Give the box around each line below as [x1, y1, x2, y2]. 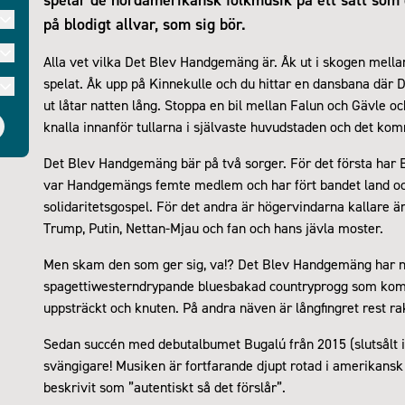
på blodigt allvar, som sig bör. [43, 14, 246, 34]
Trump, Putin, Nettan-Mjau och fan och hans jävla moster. [43, 219, 383, 237]
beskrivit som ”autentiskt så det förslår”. [43, 378, 286, 396]
